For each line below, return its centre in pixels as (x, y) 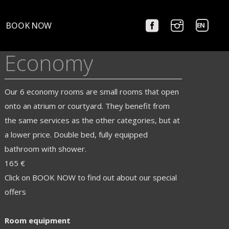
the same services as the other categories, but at (93, 120)
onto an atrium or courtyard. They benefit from (87, 106)
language (211, 53)
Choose (209, 24)
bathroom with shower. (46, 149)
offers (16, 192)
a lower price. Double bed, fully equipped (76, 134)
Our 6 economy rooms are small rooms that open (92, 91)
